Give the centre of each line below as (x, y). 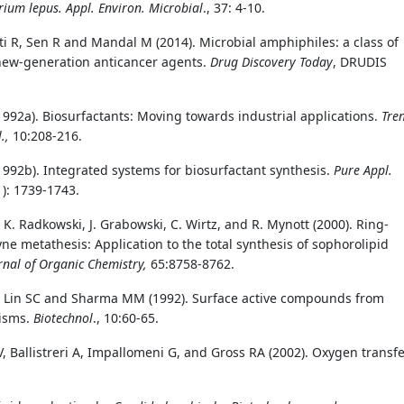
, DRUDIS (360, 61)
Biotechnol (63, 317)
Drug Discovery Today (271, 61)
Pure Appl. (363, 170)
